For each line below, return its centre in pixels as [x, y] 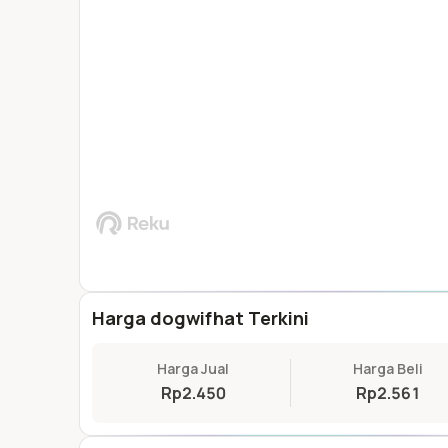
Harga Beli [388, 368]
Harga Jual [193, 368]
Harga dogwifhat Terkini [200, 318]
